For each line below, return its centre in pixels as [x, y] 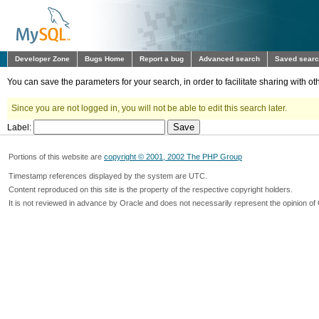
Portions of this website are [56, 157]
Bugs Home [105, 59]
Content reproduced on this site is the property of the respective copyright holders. [151, 189]
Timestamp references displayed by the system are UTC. [108, 176]
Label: [20, 127]
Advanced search [229, 59]
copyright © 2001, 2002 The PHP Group [173, 157]
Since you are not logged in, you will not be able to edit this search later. [149, 108]
